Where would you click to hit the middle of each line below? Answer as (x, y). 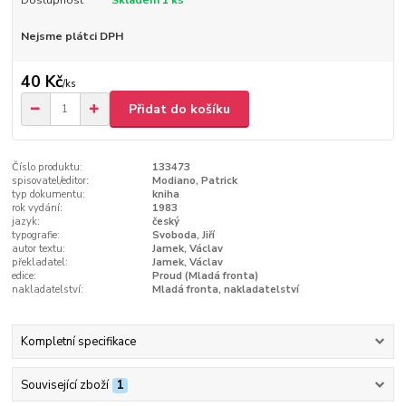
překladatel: (40, 262)
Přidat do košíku (179, 109)
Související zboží (64, 385)
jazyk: (26, 221)
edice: (24, 275)
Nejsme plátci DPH (72, 36)
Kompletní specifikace (78, 342)
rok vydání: (38, 208)
